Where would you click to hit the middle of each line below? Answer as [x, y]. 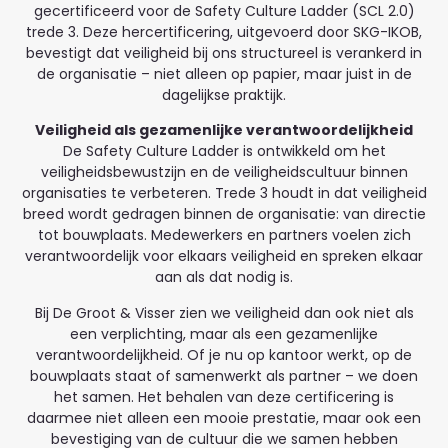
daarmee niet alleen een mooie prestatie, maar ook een [224, 417]
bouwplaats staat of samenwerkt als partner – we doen [224, 375]
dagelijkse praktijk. [224, 94]
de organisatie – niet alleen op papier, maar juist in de [224, 73]
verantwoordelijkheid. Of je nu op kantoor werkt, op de [224, 354]
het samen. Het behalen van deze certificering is [224, 396]
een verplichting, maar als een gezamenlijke [224, 333]
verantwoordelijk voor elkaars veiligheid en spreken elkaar [224, 256]
